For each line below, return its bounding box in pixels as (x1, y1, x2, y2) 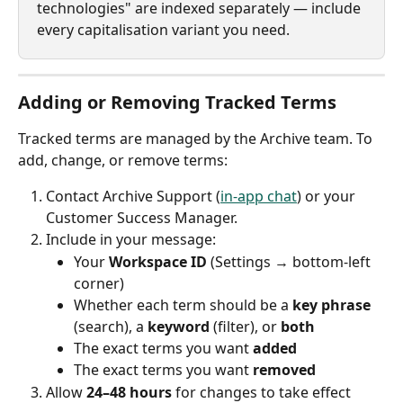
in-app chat (220, 186, 297, 207)
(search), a (74, 316, 148, 336)
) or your (297, 186, 359, 207)
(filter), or (210, 316, 281, 336)
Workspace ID (109, 251, 207, 272)
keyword (148, 316, 210, 336)
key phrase (292, 294, 371, 315)
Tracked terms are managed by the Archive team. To (18, 129, 376, 149)
